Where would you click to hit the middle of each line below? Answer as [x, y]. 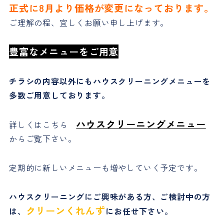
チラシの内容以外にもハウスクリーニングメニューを [110, 81]
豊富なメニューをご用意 [64, 52]
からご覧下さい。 [42, 139]
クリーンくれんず [66, 211]
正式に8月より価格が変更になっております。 [111, 8]
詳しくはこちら [38, 125]
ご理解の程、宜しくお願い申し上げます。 [89, 23]
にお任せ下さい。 [139, 211]
